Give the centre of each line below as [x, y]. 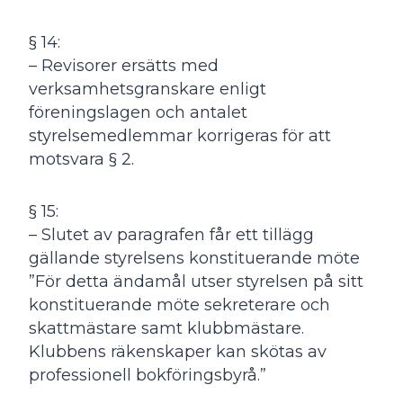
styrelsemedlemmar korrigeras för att [180, 135]
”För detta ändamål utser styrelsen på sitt [196, 281]
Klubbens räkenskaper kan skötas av [178, 351]
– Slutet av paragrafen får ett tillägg [171, 234]
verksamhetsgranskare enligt [148, 89]
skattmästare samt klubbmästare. [166, 328]
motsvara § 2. [81, 159]
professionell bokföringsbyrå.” [148, 375]
